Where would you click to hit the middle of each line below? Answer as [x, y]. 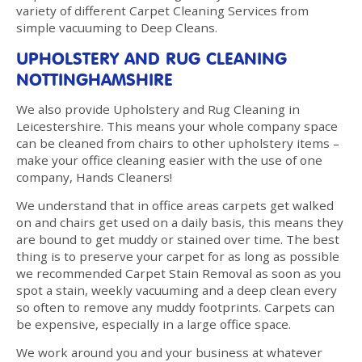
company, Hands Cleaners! [94, 177]
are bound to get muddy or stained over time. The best [178, 239]
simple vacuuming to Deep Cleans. [117, 27]
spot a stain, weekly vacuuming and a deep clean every [177, 290]
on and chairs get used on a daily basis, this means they [180, 222]
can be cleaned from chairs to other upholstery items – [178, 143]
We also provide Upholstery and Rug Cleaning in [158, 109]
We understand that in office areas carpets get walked [175, 205]
